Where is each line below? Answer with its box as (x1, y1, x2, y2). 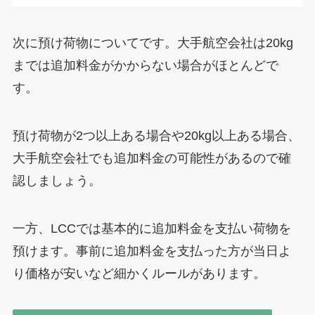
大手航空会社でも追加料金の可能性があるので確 (12, 150, 291, 165)
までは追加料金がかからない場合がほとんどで (12, 58, 278, 72)
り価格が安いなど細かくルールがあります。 (12, 266, 266, 281)
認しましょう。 (12, 173, 101, 188)
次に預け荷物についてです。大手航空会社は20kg (12, 35, 293, 50)
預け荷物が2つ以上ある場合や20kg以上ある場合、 (12, 128, 300, 143)
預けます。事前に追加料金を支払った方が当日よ (12, 243, 291, 258)
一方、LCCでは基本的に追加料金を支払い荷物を (12, 221, 291, 236)
